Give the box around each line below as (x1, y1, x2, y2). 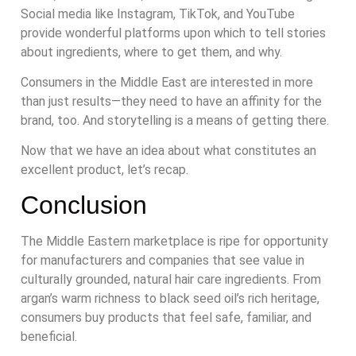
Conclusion (21, 190, 147, 219)
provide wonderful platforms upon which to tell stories (21, 25, 326, 41)
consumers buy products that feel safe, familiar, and (21, 309, 311, 325)
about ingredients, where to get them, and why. (21, 44, 282, 60)
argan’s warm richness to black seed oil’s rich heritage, (21, 290, 319, 306)
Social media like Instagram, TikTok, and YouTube (21, 6, 295, 21)
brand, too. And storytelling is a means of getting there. (21, 113, 329, 129)
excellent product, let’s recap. (21, 162, 188, 178)
